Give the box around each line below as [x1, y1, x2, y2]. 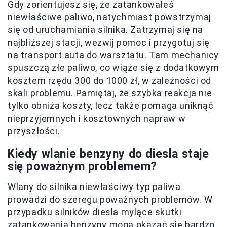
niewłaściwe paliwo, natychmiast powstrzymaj [8, 12, 211, 23]
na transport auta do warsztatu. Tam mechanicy [8, 50, 219, 61]
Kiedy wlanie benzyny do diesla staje [8, 147, 209, 161]
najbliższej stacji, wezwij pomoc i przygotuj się [8, 37, 210, 48]
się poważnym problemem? [8, 160, 157, 174]
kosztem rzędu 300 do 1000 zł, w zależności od [8, 75, 212, 86]
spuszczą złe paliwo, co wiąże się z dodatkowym [8, 62, 219, 73]
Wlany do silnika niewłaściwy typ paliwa [8, 181, 181, 193]
